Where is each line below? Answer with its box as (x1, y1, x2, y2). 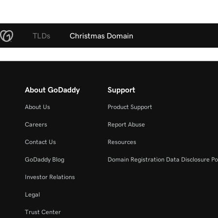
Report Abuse (108, 121, 145, 128)
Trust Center (25, 209, 61, 216)
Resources (108, 139, 137, 145)
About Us (25, 104, 50, 110)
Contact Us (25, 139, 56, 145)
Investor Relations (25, 174, 75, 181)
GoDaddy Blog (25, 156, 64, 163)
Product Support (108, 104, 153, 110)
